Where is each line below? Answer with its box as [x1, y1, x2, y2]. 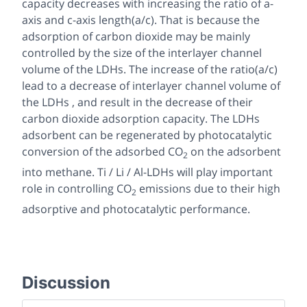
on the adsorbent [188, 143, 281, 159]
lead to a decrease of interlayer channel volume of [22, 77, 280, 93]
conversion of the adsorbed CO [22, 143, 183, 159]
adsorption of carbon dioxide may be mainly [22, 28, 250, 44]
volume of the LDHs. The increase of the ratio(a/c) [22, 61, 278, 77]
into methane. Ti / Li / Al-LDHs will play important [22, 164, 273, 180]
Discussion [22, 273, 110, 293]
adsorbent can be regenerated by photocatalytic [22, 127, 272, 143]
